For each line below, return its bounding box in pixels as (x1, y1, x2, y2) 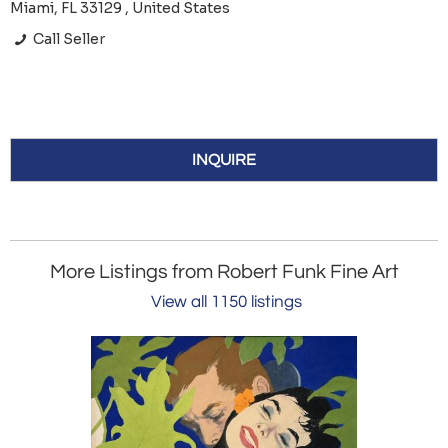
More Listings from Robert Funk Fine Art (49, 262, 399, 283)
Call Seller (30, 30, 106, 49)
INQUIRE (192, 152, 256, 169)
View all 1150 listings (151, 293, 302, 312)
